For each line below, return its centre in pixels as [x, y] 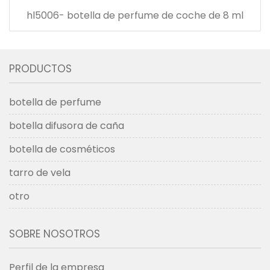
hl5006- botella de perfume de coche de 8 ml [135, 15]
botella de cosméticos [62, 149]
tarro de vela [40, 172]
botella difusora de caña [67, 125]
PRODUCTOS [40, 68]
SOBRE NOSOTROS [55, 234]
